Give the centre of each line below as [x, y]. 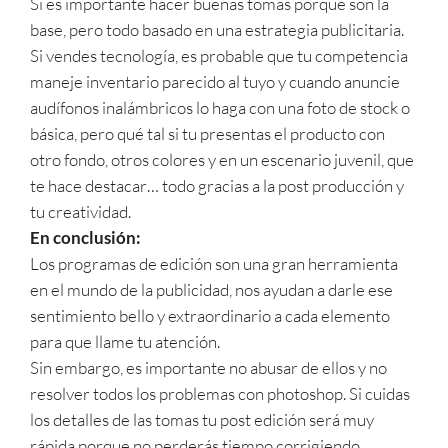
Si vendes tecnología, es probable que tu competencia [219, 55]
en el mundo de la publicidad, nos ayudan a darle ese [211, 289]
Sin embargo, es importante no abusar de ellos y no [208, 367]
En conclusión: [85, 237]
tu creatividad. [82, 211]
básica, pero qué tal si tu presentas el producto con [207, 133]
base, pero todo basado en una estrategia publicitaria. [217, 29]
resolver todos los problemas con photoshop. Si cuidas [220, 393]
